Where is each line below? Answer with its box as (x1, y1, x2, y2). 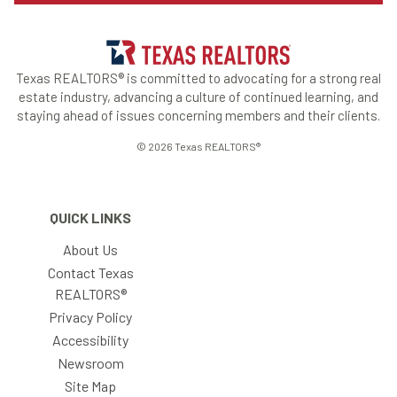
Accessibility (52, 331, 128, 348)
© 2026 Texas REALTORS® (136, 139, 261, 152)
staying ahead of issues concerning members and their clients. (17, 106, 380, 123)
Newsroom (57, 354, 124, 371)
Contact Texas (47, 263, 134, 281)
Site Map (65, 377, 116, 394)
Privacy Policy (49, 307, 132, 325)
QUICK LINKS (50, 208, 131, 226)
